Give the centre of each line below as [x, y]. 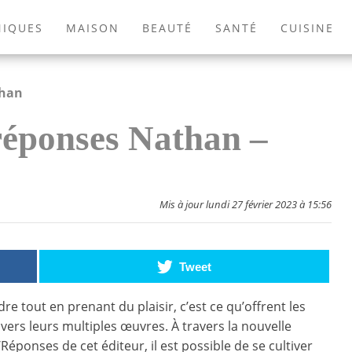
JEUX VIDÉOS [215, 64]
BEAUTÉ [167, 27]
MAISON [93, 27]
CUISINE [307, 27]
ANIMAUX [121, 64]
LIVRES [301, 64]
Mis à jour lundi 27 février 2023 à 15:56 [246, 205]
